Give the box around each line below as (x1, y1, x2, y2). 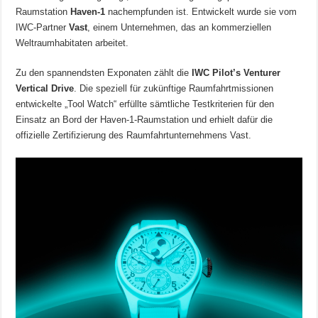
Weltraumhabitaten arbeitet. (16, 38, 129, 49)
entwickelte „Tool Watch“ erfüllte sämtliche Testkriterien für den (16, 99, 275, 110)
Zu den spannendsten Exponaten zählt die (16, 67, 192, 79)
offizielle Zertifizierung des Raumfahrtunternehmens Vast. (16, 130, 252, 141)
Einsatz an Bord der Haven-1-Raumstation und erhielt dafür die (16, 114, 273, 126)
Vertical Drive (16, 83, 75, 94)
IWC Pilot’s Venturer (192, 67, 281, 79)
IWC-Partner (16, 22, 70, 33)
